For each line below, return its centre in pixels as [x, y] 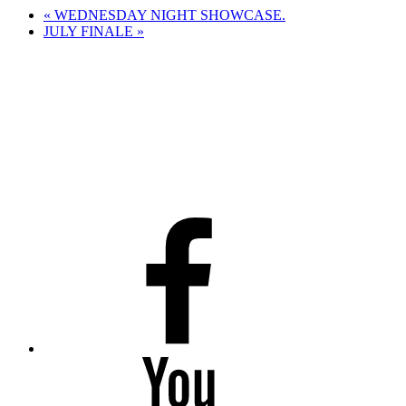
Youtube [67, 364]
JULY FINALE [90, 32]
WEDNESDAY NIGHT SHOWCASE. [168, 15]
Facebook [71, 225]
